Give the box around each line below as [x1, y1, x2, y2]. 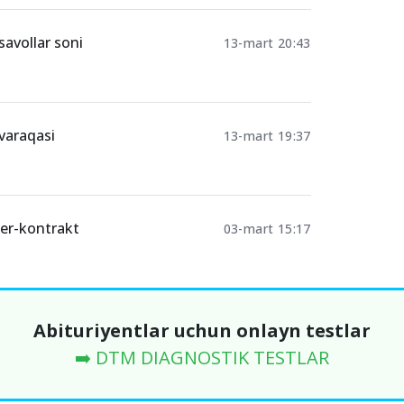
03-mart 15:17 [223, 220, 311, 237]
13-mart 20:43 [223, 34, 311, 51]
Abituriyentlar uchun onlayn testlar [33, 318, 371, 343]
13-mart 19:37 [223, 127, 311, 144]
